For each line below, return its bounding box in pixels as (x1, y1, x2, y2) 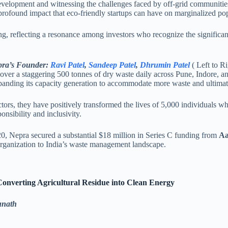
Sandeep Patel (88, 60, 136, 69)
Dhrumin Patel (139, 60, 190, 69)
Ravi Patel (50, 60, 84, 69)
